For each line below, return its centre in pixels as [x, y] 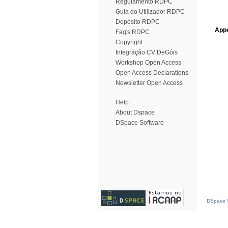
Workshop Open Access [148, 63]
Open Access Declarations [152, 73]
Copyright [129, 42]
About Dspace [135, 112]
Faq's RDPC [133, 32]
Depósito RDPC [138, 22]
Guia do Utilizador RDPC [150, 12]
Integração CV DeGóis [147, 52]
